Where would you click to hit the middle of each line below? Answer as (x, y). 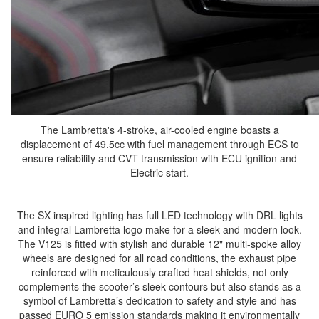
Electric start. (159, 173)
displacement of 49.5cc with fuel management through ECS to (159, 144)
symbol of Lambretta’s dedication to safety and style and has (159, 301)
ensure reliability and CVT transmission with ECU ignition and (159, 158)
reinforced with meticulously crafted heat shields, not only (159, 272)
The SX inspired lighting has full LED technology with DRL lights (159, 215)
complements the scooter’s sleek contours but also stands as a (159, 287)
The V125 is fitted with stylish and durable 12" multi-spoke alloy (159, 244)
